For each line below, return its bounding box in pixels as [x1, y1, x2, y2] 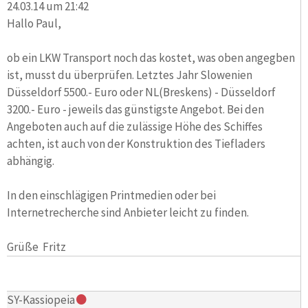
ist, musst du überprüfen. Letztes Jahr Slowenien [7, 67, 252, 82]
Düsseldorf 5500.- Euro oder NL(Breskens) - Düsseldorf [7, 84, 276, 100]
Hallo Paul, [7, 15, 61, 31]
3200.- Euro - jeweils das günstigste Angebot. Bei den [7, 101, 264, 117]
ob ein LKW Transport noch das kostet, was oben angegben [7, 49, 295, 65]
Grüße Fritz [7, 239, 66, 254]
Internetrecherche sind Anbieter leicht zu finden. [7, 204, 249, 220]
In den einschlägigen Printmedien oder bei [7, 187, 216, 203]
